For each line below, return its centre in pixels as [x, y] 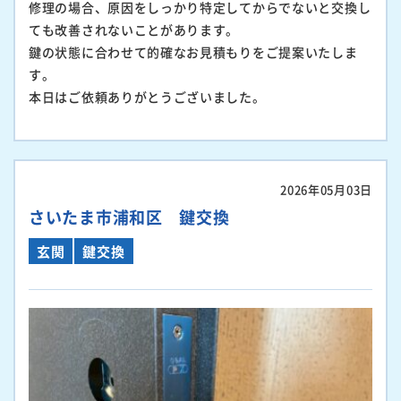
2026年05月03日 [326, 190]
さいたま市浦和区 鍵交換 [129, 217]
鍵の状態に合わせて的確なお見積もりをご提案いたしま [193, 52]
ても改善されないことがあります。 [134, 30]
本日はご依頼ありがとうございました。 [147, 97]
